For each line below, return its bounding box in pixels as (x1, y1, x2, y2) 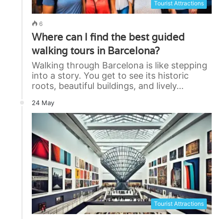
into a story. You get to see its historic (32, 70, 189, 81)
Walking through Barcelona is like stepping (32, 60, 207, 70)
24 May (32, 98, 54, 107)
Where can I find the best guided (32, 30, 185, 44)
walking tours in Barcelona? (32, 44, 160, 57)
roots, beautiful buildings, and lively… (32, 80, 184, 91)
